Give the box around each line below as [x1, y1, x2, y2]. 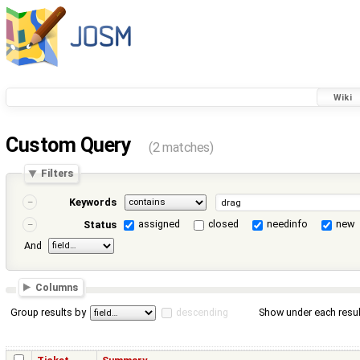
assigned [138, 218, 181, 231]
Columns [35, 280, 78, 293]
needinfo [267, 218, 309, 231]
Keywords [69, 196, 117, 209]
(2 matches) [149, 140, 214, 156]
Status [84, 219, 117, 231]
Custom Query [6, 133, 137, 157]
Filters [41, 166, 74, 179]
